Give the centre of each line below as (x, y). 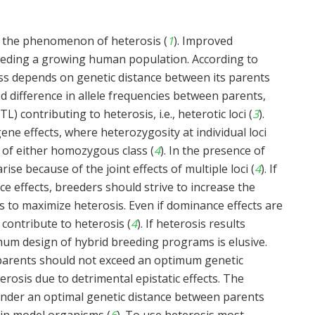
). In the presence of (213, 151)
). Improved (203, 41)
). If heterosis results (191, 224)
